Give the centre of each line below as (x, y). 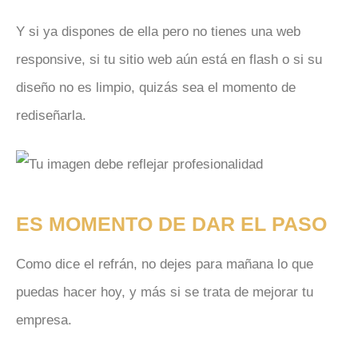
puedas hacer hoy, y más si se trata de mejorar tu (165, 292)
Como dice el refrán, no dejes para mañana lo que (165, 265)
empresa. (44, 320)
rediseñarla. (51, 116)
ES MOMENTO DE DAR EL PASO (171, 224)
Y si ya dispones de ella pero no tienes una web (158, 32)
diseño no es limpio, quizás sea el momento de (156, 88)
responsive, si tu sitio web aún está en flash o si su (169, 60)
